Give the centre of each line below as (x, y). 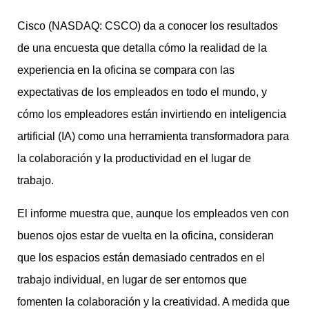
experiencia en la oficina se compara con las (126, 70)
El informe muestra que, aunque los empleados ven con (153, 214)
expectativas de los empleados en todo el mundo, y (142, 92)
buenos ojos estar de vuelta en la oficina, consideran (146, 236)
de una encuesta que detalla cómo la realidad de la (142, 48)
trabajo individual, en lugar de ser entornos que (132, 280)
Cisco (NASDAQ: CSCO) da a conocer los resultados (148, 26)
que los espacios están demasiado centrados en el (141, 258)
